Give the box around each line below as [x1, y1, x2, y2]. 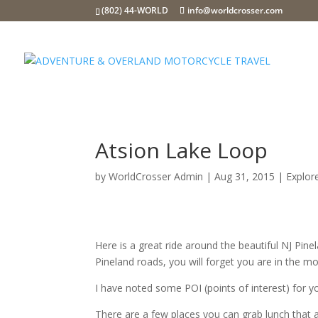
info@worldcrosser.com [187, 4, 283, 16]
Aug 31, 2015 [214, 170, 275, 183]
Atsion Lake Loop [95, 136, 268, 165]
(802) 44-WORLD [102, 4, 169, 16]
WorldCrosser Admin [109, 170, 204, 183]
